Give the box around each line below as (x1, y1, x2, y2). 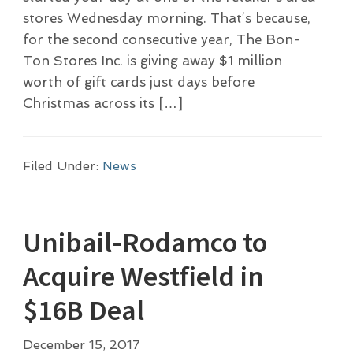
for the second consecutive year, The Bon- (22, 32, 301, 48)
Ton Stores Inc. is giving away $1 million (22, 53, 282, 69)
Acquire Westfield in (22, 258, 264, 294)
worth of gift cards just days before (22, 74, 255, 91)
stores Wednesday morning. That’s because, (22, 10, 310, 27)
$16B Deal (22, 292, 144, 328)
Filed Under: (22, 158, 102, 174)
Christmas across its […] (22, 95, 183, 112)
